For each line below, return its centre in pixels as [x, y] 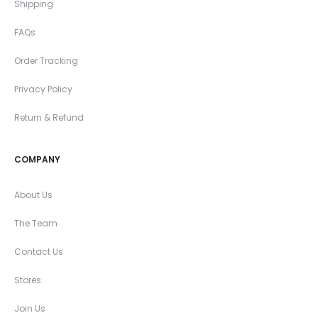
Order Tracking [46, 61]
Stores [28, 280]
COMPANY [37, 159]
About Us [33, 195]
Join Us [30, 308]
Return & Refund [49, 117]
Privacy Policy [43, 89]
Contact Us [39, 252]
